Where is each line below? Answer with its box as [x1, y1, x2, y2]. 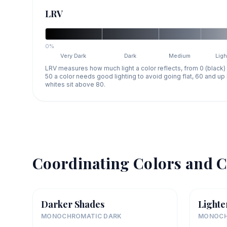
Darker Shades [41, 198, 104, 211]
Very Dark [60, 52, 87, 60]
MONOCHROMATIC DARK [41, 212, 122, 220]
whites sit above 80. [45, 81, 105, 89]
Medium [169, 52, 191, 60]
